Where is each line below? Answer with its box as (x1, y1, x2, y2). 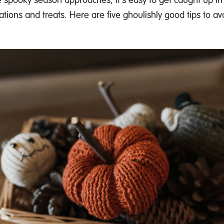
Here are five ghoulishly (69, 8, 164, 20)
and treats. (22, 8, 69, 20)
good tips (164, 8, 200, 20)
